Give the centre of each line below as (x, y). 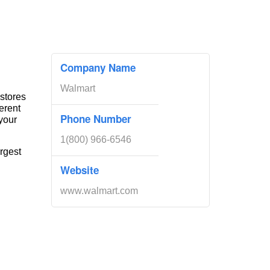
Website (80, 170)
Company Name (98, 67)
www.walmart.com (99, 191)
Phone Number (96, 119)
